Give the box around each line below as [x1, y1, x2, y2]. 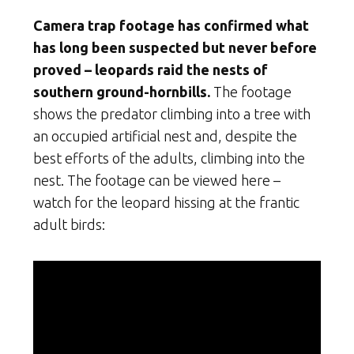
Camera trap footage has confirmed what [33, 17, 309, 33]
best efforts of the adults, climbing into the [33, 150, 305, 166]
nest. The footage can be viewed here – [33, 172, 281, 188]
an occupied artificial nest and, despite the [33, 128, 297, 144]
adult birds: [33, 217, 105, 232]
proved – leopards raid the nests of [33, 62, 268, 77]
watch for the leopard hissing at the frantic [33, 194, 299, 210]
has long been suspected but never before [33, 40, 317, 55]
